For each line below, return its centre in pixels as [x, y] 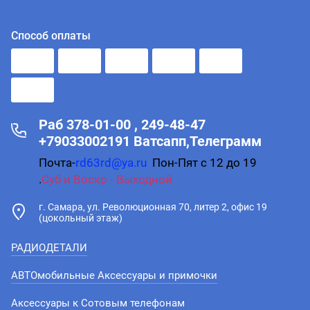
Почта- [57, 163]
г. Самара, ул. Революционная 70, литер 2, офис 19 [153, 207]
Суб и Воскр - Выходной [107, 179]
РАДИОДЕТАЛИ [49, 248]
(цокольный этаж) [81, 218]
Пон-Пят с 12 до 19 [203, 163]
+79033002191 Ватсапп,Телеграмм [150, 141]
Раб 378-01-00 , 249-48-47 [122, 125]
